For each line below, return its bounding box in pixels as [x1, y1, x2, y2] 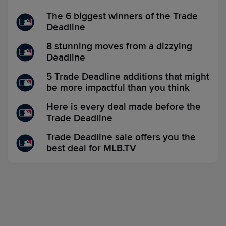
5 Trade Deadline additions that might [46, 71, 209, 83]
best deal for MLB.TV [46, 143, 136, 154]
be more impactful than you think [46, 82, 190, 94]
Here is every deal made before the [46, 101, 201, 113]
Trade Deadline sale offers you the [46, 132, 196, 143]
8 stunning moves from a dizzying [46, 41, 192, 52]
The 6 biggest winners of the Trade [46, 11, 198, 22]
